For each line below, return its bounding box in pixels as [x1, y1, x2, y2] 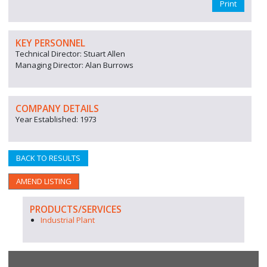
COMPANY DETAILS [15, 102, 99, 115]
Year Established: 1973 [15, 114, 97, 125]
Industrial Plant [41, 215, 95, 225]
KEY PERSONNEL [15, 36, 85, 49]
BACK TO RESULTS [16, 153, 80, 163]
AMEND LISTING [16, 176, 72, 187]
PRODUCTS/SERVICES [30, 203, 122, 216]
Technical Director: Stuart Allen [15, 48, 125, 59]
